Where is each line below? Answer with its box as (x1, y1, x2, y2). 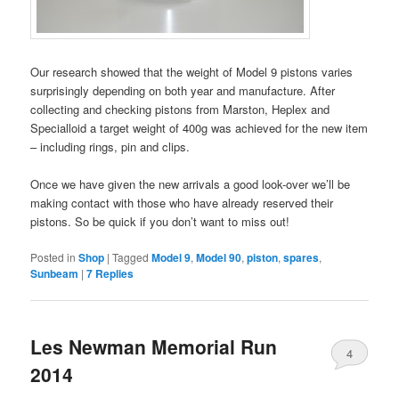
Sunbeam (30, 265, 79, 282)
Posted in (30, 249, 77, 265)
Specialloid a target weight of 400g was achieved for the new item (30, 118, 369, 136)
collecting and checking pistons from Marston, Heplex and (30, 100, 330, 118)
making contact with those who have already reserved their (30, 193, 334, 211)
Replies (93, 265, 134, 282)
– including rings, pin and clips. (30, 137, 191, 155)
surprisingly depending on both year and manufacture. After (30, 81, 336, 99)
